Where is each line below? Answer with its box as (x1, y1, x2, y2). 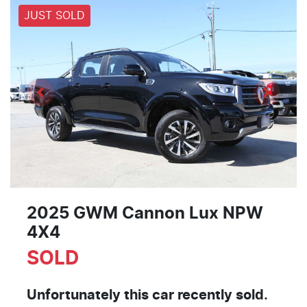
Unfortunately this (27, 288, 152, 302)
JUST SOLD (24, 10, 85, 22)
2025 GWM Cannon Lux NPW (27, 205, 263, 222)
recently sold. (174, 288, 268, 302)
